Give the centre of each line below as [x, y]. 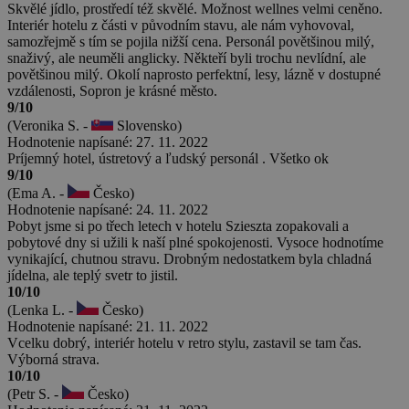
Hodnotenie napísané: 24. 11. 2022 [108, 209]
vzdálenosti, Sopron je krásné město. [112, 90]
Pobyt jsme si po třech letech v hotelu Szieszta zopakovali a [178, 225]
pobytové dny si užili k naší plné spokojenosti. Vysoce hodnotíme [195, 242]
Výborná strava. [53, 359]
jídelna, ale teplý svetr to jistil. [93, 275]
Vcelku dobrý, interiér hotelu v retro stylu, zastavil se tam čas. [184, 342]
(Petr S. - [35, 393]
